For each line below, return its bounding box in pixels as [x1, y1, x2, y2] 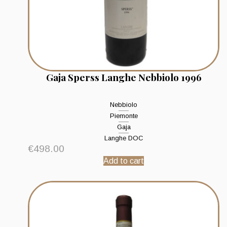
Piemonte [109, 112, 138, 120]
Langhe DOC [104, 134, 143, 142]
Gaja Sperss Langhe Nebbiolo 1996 [46, 70, 202, 84]
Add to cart [103, 157, 144, 166]
